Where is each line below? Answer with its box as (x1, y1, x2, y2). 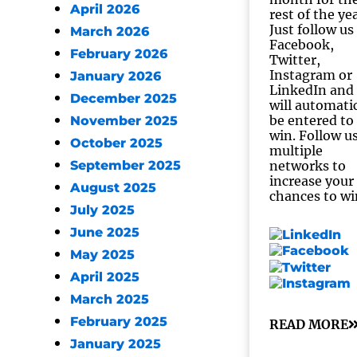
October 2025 (70, 135, 163, 151)
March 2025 (70, 292, 149, 307)
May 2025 (70, 247, 135, 262)
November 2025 (70, 113, 178, 128)
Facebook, (269, 37, 334, 53)
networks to (269, 158, 346, 174)
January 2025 (70, 336, 161, 351)
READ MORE (269, 316, 348, 332)
